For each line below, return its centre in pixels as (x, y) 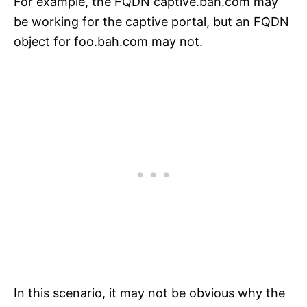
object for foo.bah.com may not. (108, 42)
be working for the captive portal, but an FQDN (151, 22)
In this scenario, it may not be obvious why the (149, 293)
